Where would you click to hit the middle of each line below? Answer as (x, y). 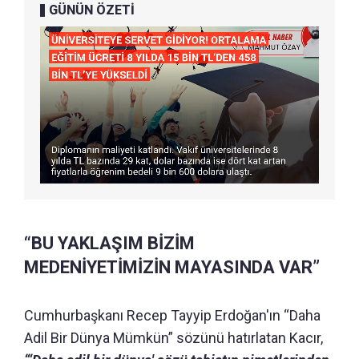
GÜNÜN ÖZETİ (92, 10)
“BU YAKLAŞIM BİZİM (109, 243)
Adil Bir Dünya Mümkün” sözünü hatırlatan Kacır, (173, 338)
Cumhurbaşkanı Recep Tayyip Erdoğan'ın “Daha (172, 315)
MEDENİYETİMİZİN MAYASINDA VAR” (172, 267)
